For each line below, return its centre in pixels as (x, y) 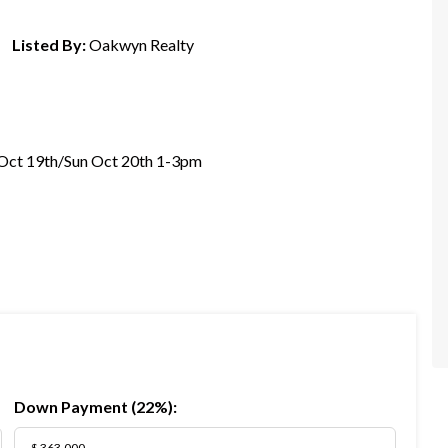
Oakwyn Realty (141, 44)
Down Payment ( (75, 406)
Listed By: (49, 44)
